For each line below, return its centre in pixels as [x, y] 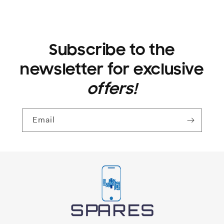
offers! [112, 89]
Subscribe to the [112, 50]
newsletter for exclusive [112, 69]
